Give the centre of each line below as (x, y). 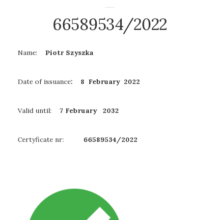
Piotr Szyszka (68, 53)
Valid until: (36, 111)
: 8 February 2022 (105, 82)
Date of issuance (44, 82)
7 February (77, 111)
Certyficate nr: (50, 140)
